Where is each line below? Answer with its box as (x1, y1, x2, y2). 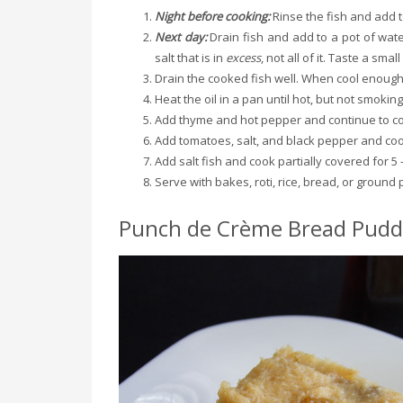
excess (226, 49, 261, 66)
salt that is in (155, 49, 226, 66)
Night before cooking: (155, 7, 273, 24)
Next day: (155, 28, 210, 45)
